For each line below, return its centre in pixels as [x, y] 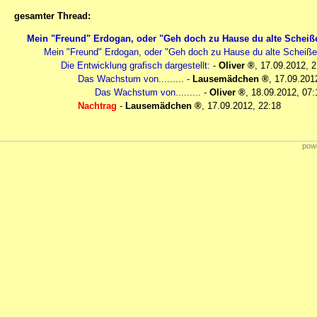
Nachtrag [97, 106]
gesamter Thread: [52, 16]
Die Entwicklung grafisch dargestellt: [136, 66]
